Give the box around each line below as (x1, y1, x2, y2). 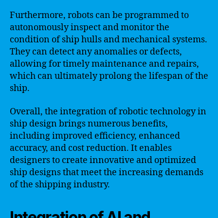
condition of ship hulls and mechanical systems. (10, 34, 207, 45)
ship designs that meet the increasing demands (10, 166, 203, 178)
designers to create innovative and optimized (10, 154, 196, 166)
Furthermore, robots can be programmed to (10, 10, 189, 21)
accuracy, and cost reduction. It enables (10, 142, 172, 154)
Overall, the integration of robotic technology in (10, 106, 206, 117)
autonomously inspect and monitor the (10, 22, 169, 33)
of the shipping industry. (10, 179, 110, 190)
